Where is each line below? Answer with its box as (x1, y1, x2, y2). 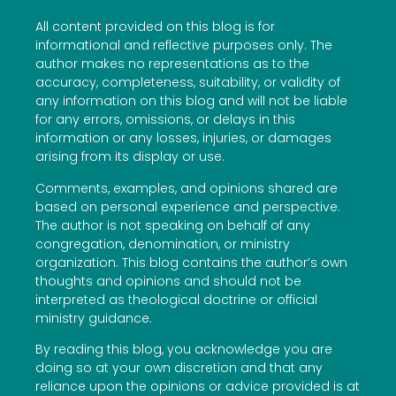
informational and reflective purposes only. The (35, 36, 332, 55)
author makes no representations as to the (35, 55, 309, 73)
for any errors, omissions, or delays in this (35, 110, 295, 129)
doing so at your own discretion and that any (35, 359, 323, 377)
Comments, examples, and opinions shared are (35, 179, 338, 197)
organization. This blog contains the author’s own (35, 253, 347, 271)
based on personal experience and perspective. (35, 197, 340, 216)
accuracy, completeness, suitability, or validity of (35, 73, 340, 92)
